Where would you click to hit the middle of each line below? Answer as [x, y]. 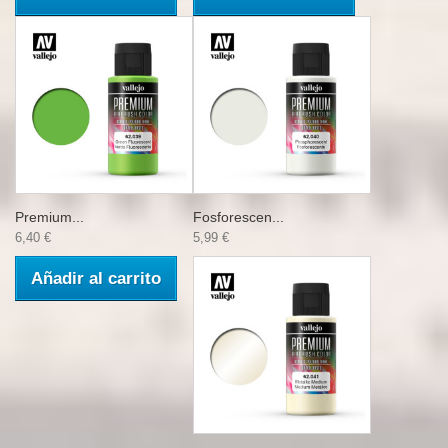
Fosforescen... [238, 217]
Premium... [49, 217]
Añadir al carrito [96, 278]
